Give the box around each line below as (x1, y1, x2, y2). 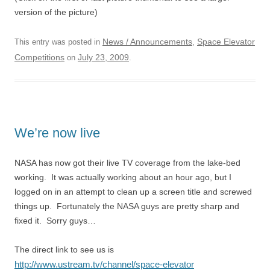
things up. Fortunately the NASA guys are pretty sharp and (14, 201, 239, 211)
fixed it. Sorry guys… (14, 216, 96, 225)
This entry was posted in (14, 37, 102, 46)
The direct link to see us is (14, 245, 114, 254)
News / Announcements (102, 37, 192, 46)
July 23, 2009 (78, 52, 129, 62)
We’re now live (14, 125, 100, 140)
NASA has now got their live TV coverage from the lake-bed (14, 158, 240, 168)
